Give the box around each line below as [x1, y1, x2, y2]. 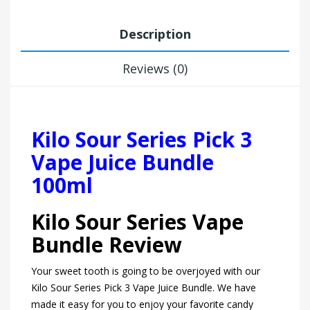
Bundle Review [31, 230, 182, 259]
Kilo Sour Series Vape [31, 208, 244, 237]
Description [119, 26, 191, 43]
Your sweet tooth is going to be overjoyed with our [31, 264, 260, 278]
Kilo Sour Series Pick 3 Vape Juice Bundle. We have [31, 281, 256, 295]
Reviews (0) [122, 60, 188, 77]
